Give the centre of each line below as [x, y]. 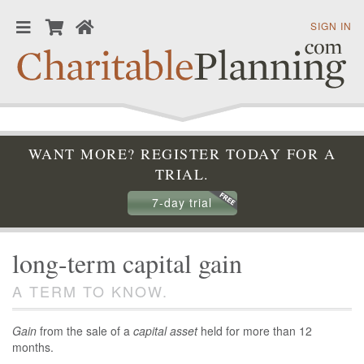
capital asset [165, 331]
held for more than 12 [255, 331]
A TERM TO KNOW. [90, 291]
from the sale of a [85, 331]
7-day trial [182, 203]
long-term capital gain [127, 263]
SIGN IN [331, 26]
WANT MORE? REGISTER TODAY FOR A [182, 154]
